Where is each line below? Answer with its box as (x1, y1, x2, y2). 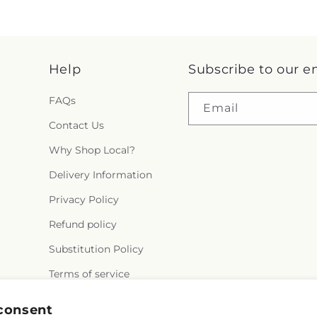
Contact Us (48, 119, 104, 132)
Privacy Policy (48, 193, 119, 207)
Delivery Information (48, 168, 152, 182)
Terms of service (48, 267, 129, 281)
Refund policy (48, 218, 117, 231)
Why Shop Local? (48, 144, 135, 157)
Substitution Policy (48, 243, 144, 256)
